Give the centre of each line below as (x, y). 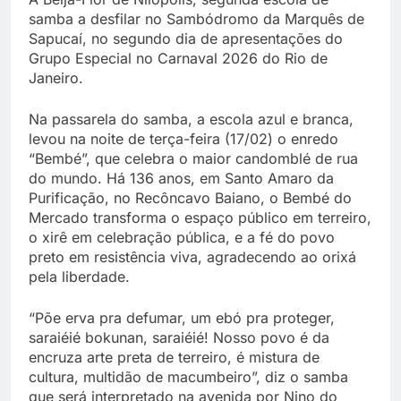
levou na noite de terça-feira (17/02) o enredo (183, 139)
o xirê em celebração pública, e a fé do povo (182, 238)
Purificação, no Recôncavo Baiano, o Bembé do (190, 198)
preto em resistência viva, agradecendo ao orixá (192, 257)
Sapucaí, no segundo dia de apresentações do (186, 39)
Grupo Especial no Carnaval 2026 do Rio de (178, 59)
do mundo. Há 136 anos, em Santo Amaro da (181, 179)
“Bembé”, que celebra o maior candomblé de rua (193, 159)
